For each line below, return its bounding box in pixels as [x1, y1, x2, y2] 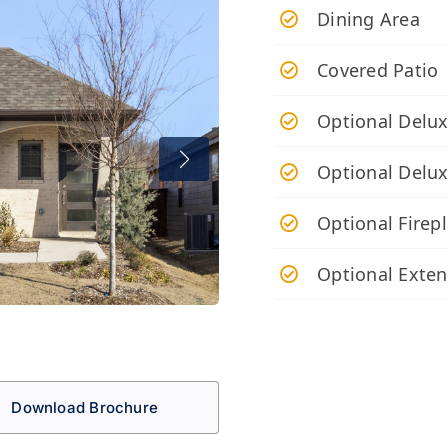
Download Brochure [11, 397, 159, 417]
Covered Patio [317, 58, 439, 83]
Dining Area [317, 7, 420, 32]
